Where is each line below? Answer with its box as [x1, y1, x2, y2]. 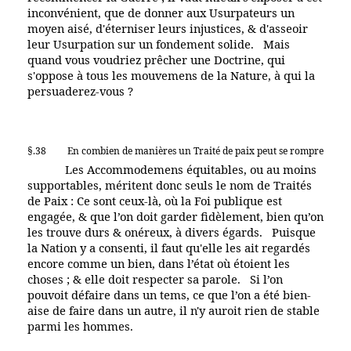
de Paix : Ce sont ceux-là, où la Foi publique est [27, 192, 282, 208]
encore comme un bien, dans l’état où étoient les [27, 255, 290, 271]
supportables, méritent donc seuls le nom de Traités [27, 176, 312, 193]
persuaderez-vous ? [27, 82, 133, 99]
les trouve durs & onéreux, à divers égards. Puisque [27, 223, 316, 240]
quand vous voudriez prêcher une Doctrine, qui [27, 51, 285, 67]
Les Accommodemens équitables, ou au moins [62, 161, 317, 177]
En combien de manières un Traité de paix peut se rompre [67, 143, 324, 157]
